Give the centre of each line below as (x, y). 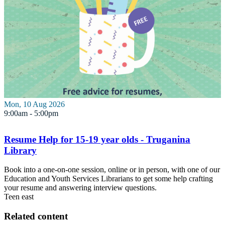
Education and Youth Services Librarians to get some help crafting (108, 179)
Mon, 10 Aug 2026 (34, 104)
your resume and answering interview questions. (80, 188)
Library (20, 150)
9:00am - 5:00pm (31, 113)
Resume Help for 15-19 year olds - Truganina (97, 139)
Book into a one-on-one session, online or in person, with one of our (112, 170)
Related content (36, 216)
